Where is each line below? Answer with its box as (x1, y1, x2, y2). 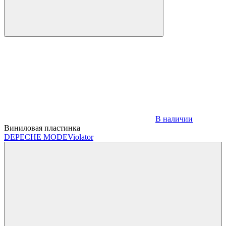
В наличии (155, 114, 193, 123)
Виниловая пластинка (4, 123, 80, 132)
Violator (68, 132, 93, 141)
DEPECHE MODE (4, 132, 68, 141)
